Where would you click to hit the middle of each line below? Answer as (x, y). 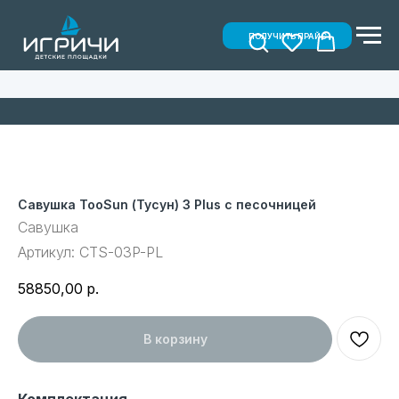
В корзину (175, 339)
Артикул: (49, 252)
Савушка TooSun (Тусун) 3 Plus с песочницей (167, 204)
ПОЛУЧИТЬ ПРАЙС (287, 36)
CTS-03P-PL (121, 252)
